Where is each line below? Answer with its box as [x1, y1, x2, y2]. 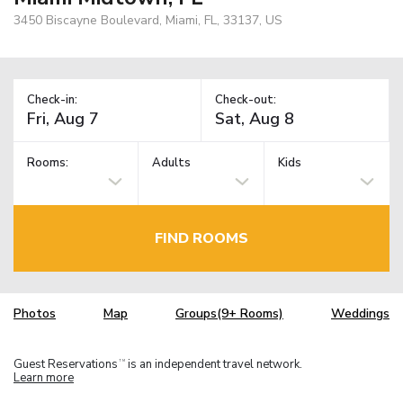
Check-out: [215, 91, 276, 108]
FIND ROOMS [155, 228, 248, 248]
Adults [152, 155, 192, 172]
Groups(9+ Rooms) [175, 305, 283, 323]
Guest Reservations [13, 355, 118, 372]
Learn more [13, 369, 74, 386]
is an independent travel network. [125, 355, 302, 372]
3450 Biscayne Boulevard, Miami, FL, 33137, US [13, 11, 282, 29]
